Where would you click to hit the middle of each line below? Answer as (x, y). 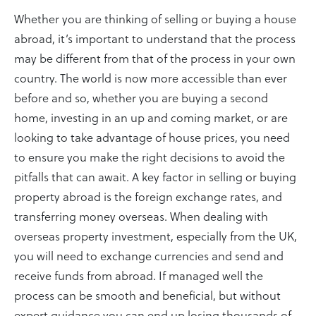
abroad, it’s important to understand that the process (155, 38)
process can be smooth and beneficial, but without (147, 294)
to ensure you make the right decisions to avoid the (150, 156)
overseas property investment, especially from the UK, (156, 235)
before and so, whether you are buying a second (141, 97)
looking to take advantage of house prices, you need (152, 136)
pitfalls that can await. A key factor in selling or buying (155, 176)
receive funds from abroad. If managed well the (139, 275)
